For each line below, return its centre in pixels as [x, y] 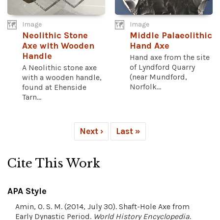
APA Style [27, 191]
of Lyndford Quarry [162, 67]
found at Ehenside [54, 87]
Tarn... [32, 97]
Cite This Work [54, 163]
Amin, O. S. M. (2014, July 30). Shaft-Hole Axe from [102, 206]
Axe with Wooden [58, 46]
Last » [128, 131]
